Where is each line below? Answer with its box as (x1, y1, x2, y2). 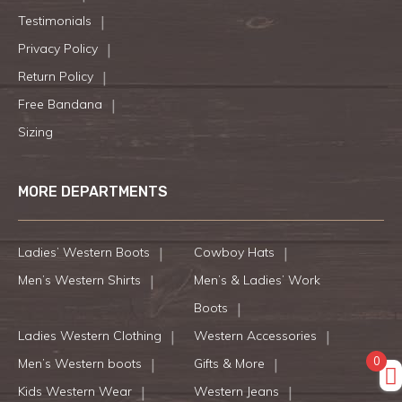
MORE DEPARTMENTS (18, 183, 168, 201)
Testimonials (18, 13, 92, 30)
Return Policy (18, 68, 93, 85)
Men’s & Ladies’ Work (193, 272, 320, 289)
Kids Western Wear (18, 383, 132, 400)
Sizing (18, 124, 53, 141)
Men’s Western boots (18, 355, 142, 372)
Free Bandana (18, 96, 102, 113)
